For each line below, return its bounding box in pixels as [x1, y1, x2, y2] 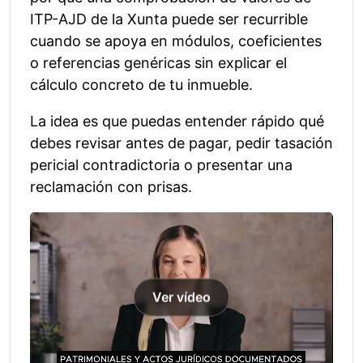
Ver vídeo [152, 288, 211, 305]
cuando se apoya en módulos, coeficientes [30, 32, 322, 50]
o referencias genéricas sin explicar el [30, 54, 287, 72]
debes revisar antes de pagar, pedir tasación [30, 135, 333, 152]
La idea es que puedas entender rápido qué [30, 113, 324, 130]
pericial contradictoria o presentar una [30, 156, 293, 174]
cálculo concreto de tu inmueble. [30, 76, 253, 94]
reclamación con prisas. [30, 178, 192, 196]
